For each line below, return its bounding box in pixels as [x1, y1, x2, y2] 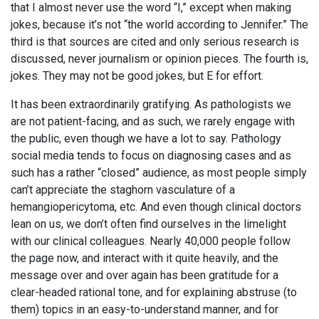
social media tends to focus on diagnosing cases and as [11, 148, 291, 162]
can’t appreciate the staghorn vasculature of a [11, 182, 235, 197]
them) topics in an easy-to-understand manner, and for [11, 302, 278, 316]
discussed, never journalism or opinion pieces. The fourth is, [11, 51, 308, 66]
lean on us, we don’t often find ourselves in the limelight [11, 216, 286, 231]
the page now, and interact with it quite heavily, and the [11, 251, 278, 265]
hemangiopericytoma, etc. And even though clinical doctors [11, 199, 301, 214]
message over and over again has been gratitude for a [11, 268, 278, 282]
